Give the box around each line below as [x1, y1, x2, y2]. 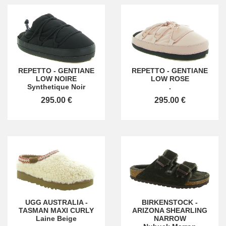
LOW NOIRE [36, 75, 77, 83]
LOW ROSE [150, 75, 189, 83]
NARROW [153, 214, 186, 222]
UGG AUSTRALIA [25, 198, 83, 206]
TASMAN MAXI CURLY [19, 206, 94, 214]
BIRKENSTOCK [142, 198, 193, 206]
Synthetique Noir [27, 83, 85, 91]
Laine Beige [36, 214, 77, 222]
